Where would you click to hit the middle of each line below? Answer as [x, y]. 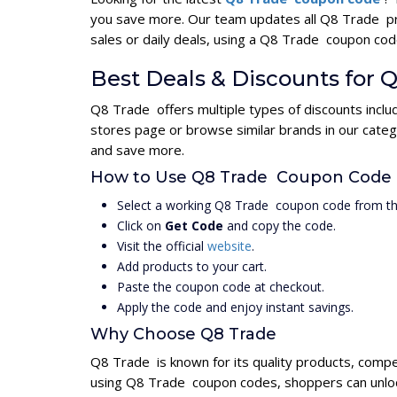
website [230, 246]
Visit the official [162, 246]
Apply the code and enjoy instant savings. [235, 307]
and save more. [137, 150]
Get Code [194, 226]
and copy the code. [280, 226]
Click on [141, 226]
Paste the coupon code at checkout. [221, 287]
